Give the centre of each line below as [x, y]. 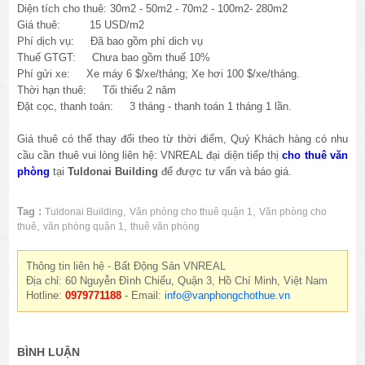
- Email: [143, 295]
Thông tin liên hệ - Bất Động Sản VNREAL [126, 266]
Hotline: [46, 295]
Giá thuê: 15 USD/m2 [81, 24]
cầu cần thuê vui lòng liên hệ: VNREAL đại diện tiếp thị [150, 155]
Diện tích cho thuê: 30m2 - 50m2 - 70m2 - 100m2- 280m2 [153, 8]
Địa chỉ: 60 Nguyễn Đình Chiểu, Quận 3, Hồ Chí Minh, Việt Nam [177, 280]
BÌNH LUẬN [49, 352]
